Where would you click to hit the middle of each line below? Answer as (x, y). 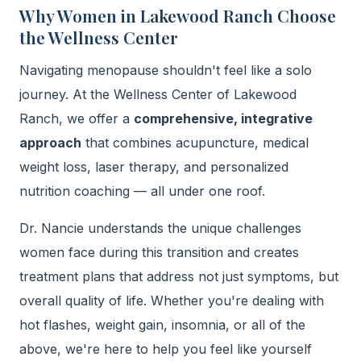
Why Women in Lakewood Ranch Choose (178, 15)
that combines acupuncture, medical (195, 143)
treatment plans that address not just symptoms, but (179, 276)
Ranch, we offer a (77, 118)
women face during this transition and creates (159, 252)
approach (50, 143)
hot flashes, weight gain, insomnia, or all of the (162, 325)
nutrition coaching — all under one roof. (142, 191)
